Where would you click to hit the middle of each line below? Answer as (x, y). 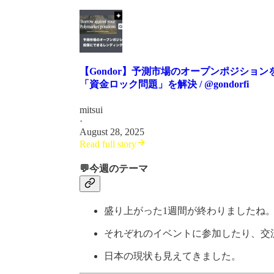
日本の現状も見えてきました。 (172, 256)
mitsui (91, 109)
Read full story (108, 144)
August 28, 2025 (112, 131)
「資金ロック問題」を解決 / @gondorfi (164, 84)
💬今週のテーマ (114, 168)
